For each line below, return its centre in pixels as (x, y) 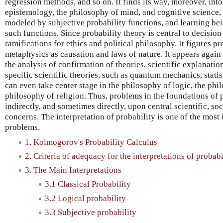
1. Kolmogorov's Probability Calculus (91, 142)
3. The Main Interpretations (73, 170)
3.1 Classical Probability (88, 184)
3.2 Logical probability (85, 198)
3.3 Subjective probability (91, 212)
